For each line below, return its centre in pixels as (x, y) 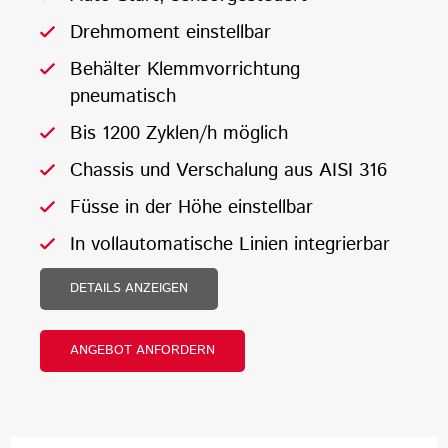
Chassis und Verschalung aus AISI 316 (228, 171)
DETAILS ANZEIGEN (129, 289)
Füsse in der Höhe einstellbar (191, 208)
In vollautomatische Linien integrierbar (230, 245)
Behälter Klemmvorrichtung (185, 70)
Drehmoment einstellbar (170, 33)
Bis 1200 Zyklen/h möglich (179, 134)
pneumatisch (123, 97)
